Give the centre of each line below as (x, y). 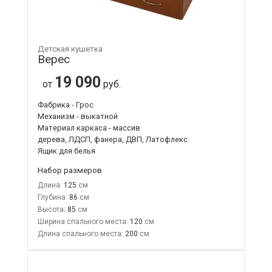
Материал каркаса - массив (89, 127)
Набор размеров (70, 170)
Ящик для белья (66, 151)
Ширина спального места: (83, 221)
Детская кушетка (70, 49)
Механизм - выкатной (77, 116)
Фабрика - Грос (65, 104)
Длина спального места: (80, 233)
